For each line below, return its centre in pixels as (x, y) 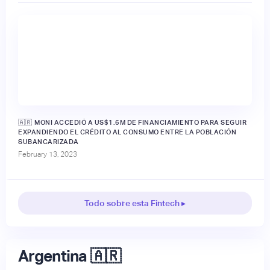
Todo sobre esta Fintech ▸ (135, 203)
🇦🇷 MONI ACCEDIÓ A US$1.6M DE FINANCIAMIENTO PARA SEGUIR (132, 122)
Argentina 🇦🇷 (70, 256)
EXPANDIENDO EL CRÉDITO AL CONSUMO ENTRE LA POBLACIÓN (127, 132)
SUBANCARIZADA (49, 141)
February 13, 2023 (48, 154)
